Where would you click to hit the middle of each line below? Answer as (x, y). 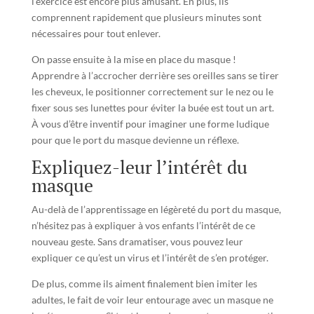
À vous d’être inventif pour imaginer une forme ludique (150, 124)
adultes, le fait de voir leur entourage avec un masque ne (152, 300)
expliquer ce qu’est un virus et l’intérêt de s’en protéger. (150, 258)
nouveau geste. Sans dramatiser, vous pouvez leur (137, 242)
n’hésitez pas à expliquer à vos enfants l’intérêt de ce (143, 226)
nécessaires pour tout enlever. (96, 34)
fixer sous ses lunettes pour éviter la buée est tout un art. (152, 108)
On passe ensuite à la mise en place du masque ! (134, 60)
